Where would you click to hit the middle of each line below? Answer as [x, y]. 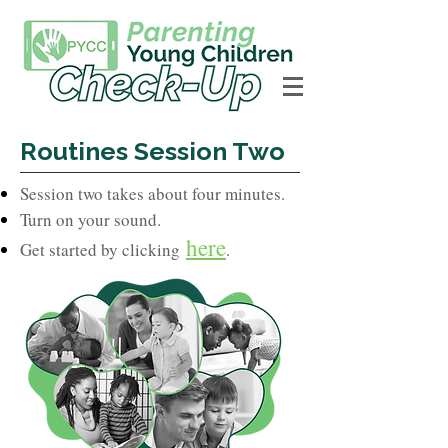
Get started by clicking [100, 249]
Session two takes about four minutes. [155, 193]
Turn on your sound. [90, 219]
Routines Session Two [152, 151]
